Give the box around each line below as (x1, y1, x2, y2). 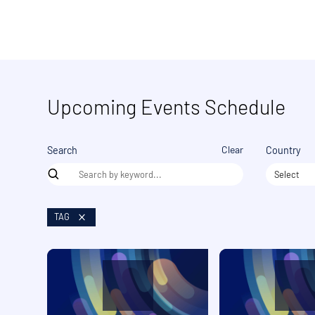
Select (274, 168, 300, 180)
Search (47, 143, 78, 156)
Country (265, 143, 301, 156)
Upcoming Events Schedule (47, 94, 286, 120)
